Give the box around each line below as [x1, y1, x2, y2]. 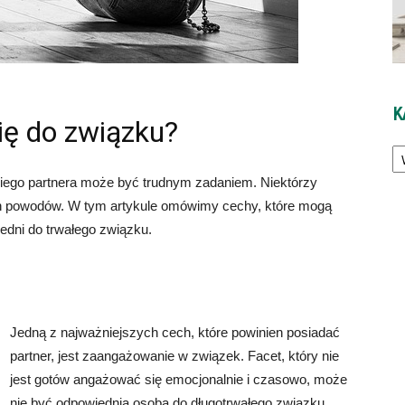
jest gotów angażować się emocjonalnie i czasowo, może [10, 372, 347, 387]
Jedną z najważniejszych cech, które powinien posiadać [10, 325, 340, 340]
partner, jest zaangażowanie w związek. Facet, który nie [10, 348, 339, 363]
